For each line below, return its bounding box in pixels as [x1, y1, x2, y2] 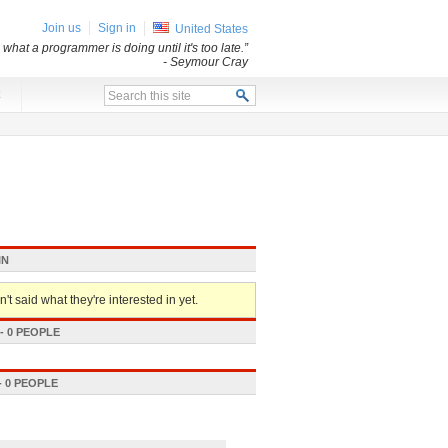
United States [175, 22, 248, 36]
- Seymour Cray [163, 55, 248, 69]
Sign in [98, 21, 136, 35]
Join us [42, 21, 81, 35]
